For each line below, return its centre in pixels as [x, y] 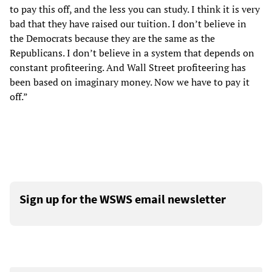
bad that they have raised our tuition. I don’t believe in [128, 23]
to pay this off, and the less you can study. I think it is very [135, 9]
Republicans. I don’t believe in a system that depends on [132, 53]
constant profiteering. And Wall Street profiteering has [128, 67]
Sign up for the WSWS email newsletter [123, 199]
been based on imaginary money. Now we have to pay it [130, 82]
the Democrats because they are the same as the [112, 38]
